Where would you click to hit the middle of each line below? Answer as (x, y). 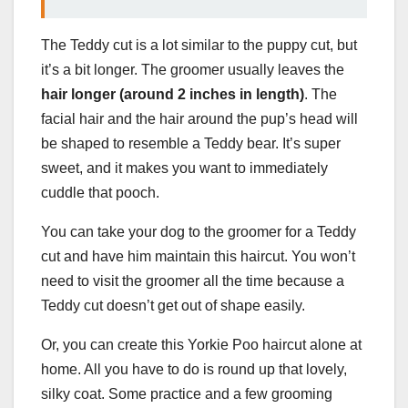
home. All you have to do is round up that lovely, (194, 370)
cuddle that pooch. (100, 193)
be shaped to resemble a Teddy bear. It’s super (191, 144)
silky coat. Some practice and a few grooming (187, 394)
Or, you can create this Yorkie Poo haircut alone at (201, 345)
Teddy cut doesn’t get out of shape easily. (173, 306)
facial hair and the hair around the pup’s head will (199, 119)
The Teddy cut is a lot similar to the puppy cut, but (199, 46)
